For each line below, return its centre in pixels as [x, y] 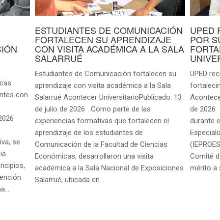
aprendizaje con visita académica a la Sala [103, 86]
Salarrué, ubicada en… [69, 180]
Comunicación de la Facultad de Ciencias [101, 145]
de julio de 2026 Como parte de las [93, 109]
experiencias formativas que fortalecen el [102, 121]
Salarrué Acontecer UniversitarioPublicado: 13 [108, 97]
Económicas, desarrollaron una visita [94, 156]
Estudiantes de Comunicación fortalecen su [105, 74]
